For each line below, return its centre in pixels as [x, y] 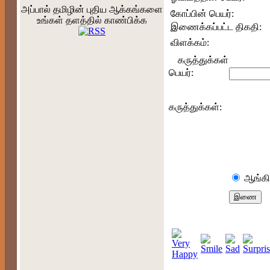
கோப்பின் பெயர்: [202, 14]
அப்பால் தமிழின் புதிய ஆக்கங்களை [92, 9]
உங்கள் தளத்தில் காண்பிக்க [92, 20]
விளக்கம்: [190, 42]
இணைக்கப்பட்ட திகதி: [216, 27]
